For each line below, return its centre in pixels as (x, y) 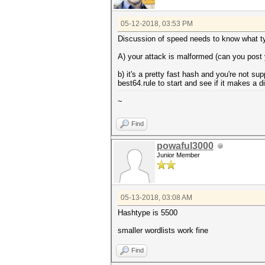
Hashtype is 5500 (148, 213)
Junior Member (178, 155)
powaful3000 (185, 146)
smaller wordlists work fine (163, 230)
